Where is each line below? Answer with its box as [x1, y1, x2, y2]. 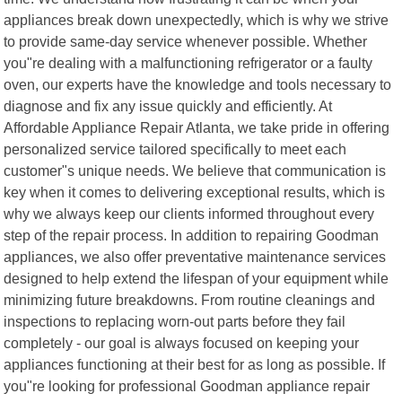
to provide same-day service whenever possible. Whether [4, 32, 368, 49]
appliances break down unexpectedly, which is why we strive [4, 11, 389, 28]
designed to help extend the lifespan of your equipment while [4, 269, 389, 286]
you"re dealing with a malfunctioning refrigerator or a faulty [4, 54, 373, 71]
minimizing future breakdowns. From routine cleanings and [4, 291, 376, 308]
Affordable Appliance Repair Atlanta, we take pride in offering [4, 118, 390, 135]
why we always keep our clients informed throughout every [4, 205, 375, 222]
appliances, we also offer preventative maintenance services [4, 248, 387, 265]
